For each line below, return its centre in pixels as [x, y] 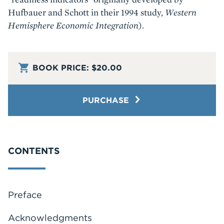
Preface [25, 194]
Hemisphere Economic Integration [73, 25]
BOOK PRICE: [61, 68]
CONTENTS [34, 150]
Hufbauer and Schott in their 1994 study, [86, 12]
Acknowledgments [50, 217]
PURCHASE [107, 100]
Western [181, 12]
